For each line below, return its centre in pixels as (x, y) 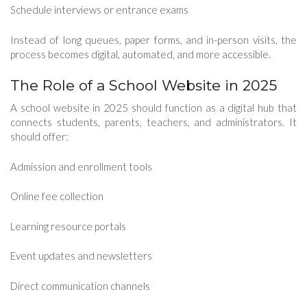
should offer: (39, 137)
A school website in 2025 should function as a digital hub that (153, 108)
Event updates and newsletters (81, 256)
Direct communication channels (80, 285)
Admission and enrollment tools (81, 166)
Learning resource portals (68, 226)
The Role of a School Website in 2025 (144, 86)
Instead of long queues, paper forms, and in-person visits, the (153, 39)
